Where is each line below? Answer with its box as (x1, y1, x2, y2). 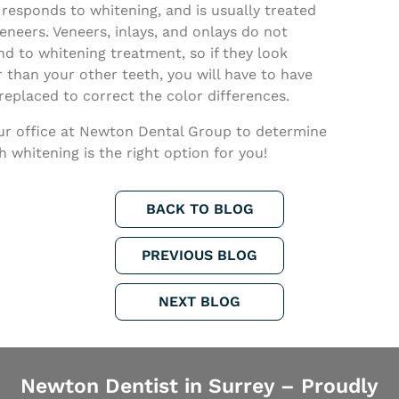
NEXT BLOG (159, 293, 240, 310)
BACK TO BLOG (145, 200, 254, 217)
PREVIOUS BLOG (142, 247, 257, 264)
